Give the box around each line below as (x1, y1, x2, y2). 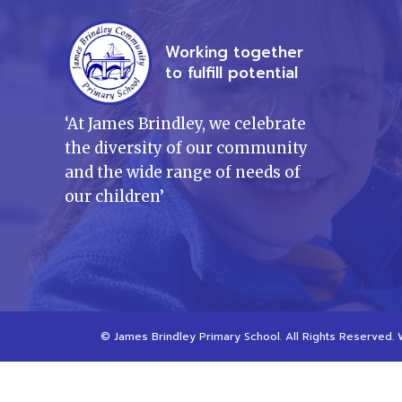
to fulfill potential (165, 61, 298, 84)
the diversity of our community (65, 138, 308, 158)
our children (65, 187, 160, 206)
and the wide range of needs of (65, 162, 301, 182)
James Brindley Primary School (114, 328, 280, 345)
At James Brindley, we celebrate (67, 114, 306, 134)
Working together (165, 40, 303, 64)
